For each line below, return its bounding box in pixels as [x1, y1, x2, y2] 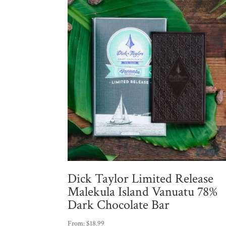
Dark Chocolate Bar [68, 196, 170, 213]
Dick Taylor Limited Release [68, 170, 214, 187]
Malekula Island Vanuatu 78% [68, 183, 218, 200]
